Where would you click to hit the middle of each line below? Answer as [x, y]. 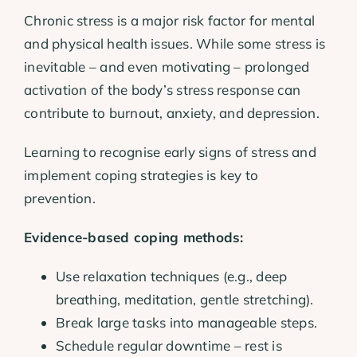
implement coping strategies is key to [141, 175]
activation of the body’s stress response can [163, 90]
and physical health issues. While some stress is [175, 44]
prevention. [60, 198]
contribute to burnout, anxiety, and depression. [172, 113]
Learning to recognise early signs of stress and [170, 152]
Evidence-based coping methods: [134, 237]
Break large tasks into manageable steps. [187, 323]
